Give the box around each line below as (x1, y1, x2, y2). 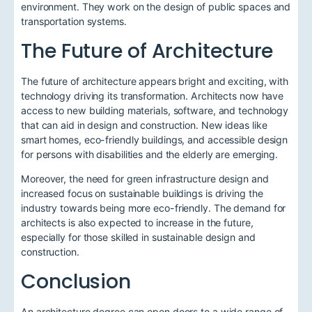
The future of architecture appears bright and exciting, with (21, 75, 288, 87)
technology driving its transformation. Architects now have (21, 89, 284, 102)
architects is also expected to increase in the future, (21, 217, 253, 229)
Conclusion (21, 267, 131, 296)
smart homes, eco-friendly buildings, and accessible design (21, 133, 288, 146)
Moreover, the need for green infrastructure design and (21, 173, 269, 185)
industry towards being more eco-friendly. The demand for (21, 202, 286, 214)
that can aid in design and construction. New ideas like (21, 118, 267, 131)
